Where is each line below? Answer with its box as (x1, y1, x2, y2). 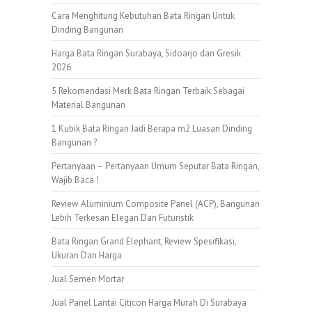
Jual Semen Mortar (52, 272, 124, 285)
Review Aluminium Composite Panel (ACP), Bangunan (52, 197, 260, 210)
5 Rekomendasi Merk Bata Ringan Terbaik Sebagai (52, 84, 244, 97)
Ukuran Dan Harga (52, 249, 122, 261)
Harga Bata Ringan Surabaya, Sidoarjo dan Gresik (52, 47, 241, 59)
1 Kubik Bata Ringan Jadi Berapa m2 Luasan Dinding (52, 122, 252, 134)
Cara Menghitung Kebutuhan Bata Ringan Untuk (52, 9, 235, 22)
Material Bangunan (52, 98, 125, 111)
